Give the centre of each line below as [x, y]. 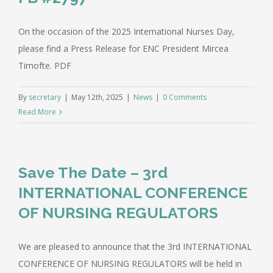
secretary [45, 97]
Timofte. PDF [45, 65]
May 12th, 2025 [97, 97]
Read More [37, 112]
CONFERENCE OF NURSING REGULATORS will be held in [130, 263]
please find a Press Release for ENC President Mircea [123, 48]
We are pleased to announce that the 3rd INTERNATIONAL [135, 246]
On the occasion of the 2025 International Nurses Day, [126, 31]
